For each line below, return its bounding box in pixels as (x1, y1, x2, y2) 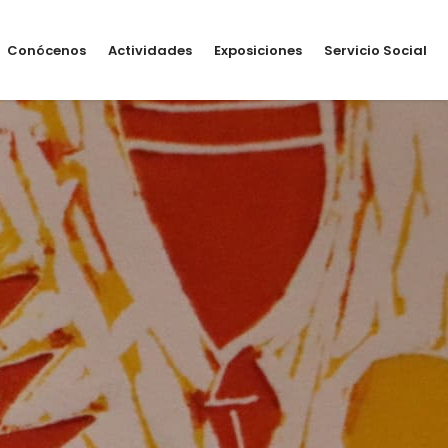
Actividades (108, 40, 192, 60)
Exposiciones (214, 40, 302, 60)
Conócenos (7, 40, 86, 60)
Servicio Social (324, 40, 427, 60)
